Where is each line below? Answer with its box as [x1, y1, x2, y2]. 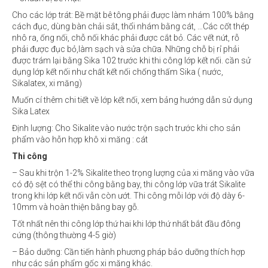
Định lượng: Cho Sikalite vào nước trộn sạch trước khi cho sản [12, 123, 240, 133]
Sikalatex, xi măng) [12, 78, 82, 88]
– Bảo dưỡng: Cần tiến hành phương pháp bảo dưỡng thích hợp [12, 246, 245, 257]
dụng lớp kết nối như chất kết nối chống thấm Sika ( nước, [12, 66, 223, 77]
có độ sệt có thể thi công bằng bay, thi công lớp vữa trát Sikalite [12, 179, 245, 189]
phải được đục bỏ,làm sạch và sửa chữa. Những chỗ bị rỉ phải [12, 44, 239, 54]
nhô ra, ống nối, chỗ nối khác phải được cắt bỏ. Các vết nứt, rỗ [12, 32, 239, 42]
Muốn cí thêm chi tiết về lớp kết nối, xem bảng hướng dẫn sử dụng [12, 95, 252, 105]
